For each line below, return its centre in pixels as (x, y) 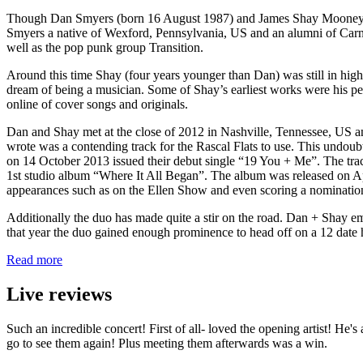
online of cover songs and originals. (97, 104)
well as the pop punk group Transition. (105, 47)
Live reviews (59, 294)
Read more (34, 259)
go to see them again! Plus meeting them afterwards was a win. (167, 343)
